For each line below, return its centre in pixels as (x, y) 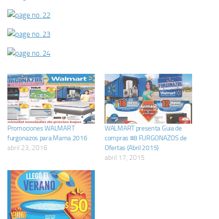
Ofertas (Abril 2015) (132, 148)
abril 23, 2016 (27, 148)
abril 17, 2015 (125, 158)
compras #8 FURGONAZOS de (146, 138)
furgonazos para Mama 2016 (47, 138)
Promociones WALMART (41, 129)
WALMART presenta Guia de (143, 129)
